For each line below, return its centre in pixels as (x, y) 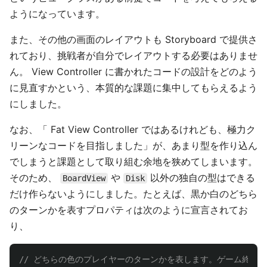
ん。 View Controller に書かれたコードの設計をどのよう (133, 72)
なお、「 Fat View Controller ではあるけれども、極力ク (133, 129)
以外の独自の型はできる (201, 178)
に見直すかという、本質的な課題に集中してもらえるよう (133, 88)
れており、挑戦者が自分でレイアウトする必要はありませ (133, 55)
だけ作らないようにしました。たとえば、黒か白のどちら (133, 194)
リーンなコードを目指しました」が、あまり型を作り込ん (133, 145)
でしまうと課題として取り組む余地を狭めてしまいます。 (133, 162)
